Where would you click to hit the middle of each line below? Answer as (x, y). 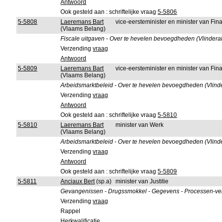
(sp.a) (103, 181)
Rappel (71, 211)
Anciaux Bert (78, 181)
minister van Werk (140, 125)
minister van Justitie (142, 181)
